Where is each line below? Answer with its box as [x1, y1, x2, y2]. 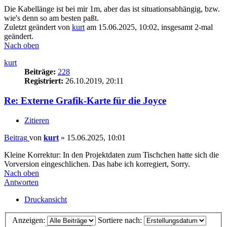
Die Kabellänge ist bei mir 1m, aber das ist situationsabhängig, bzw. [4, 5, 220, 14]
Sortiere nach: [98, 216, 144, 225]
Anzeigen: [12, 216, 47, 225]
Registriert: [24, 77, 63, 86]
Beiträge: [24, 67, 56, 77]
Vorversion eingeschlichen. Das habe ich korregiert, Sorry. [4, 159, 190, 168]
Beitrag [4, 133, 27, 142]
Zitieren [24, 116, 49, 125]
